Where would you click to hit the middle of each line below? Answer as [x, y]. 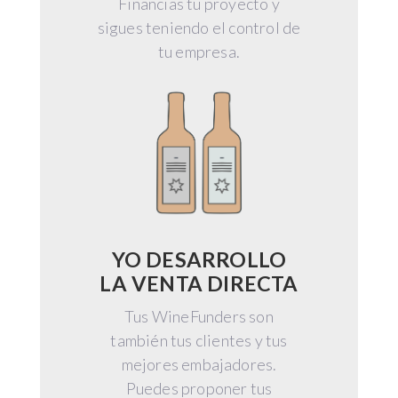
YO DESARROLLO [199, 260]
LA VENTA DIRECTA [199, 284]
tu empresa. [199, 52]
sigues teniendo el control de [199, 28]
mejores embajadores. [199, 365]
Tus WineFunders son [199, 317]
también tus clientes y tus [199, 341]
